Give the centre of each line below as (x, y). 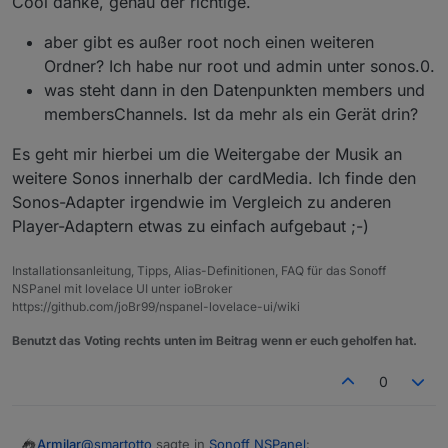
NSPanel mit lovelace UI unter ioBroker (122, 288)
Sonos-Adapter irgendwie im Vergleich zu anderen (201, 201)
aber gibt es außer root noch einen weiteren (209, 41)
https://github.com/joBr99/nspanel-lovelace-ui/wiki (156, 306)
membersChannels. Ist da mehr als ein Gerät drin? (231, 113)
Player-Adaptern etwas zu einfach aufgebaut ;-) (190, 225)
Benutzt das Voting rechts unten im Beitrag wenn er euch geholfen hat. (214, 340)
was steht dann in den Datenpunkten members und (234, 89)
